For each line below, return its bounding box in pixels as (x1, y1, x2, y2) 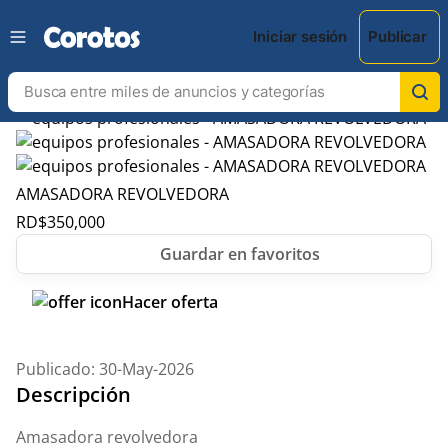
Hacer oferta (122, 291, 218, 313)
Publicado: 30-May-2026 (16, 358, 194, 380)
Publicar (368, 27, 427, 46)
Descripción (16, 381, 131, 408)
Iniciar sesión (253, 27, 348, 46)
